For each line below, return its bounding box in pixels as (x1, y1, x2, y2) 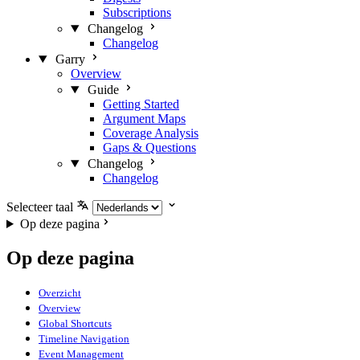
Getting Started (103, 97, 179, 111)
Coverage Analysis (103, 126, 198, 140)
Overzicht (39, 286, 81, 299)
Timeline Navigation (39, 332, 129, 345)
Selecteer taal (6, 200, 73, 214)
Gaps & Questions (103, 141, 196, 154)
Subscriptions (103, 6, 171, 19)
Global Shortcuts (39, 317, 112, 329)
